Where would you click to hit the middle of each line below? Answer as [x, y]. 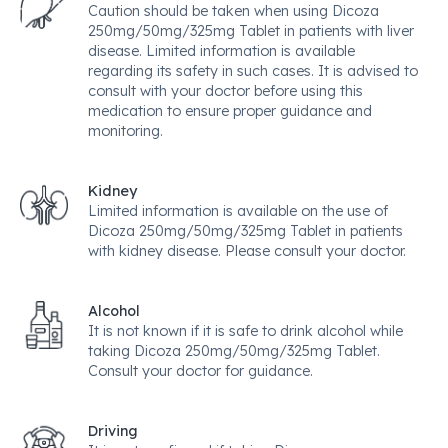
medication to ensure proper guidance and [230, 111]
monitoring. [125, 131]
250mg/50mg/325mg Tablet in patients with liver [251, 31]
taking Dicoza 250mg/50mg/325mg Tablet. [234, 351]
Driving [113, 431]
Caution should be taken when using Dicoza [233, 11]
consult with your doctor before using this [225, 91]
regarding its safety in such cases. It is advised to [253, 71]
